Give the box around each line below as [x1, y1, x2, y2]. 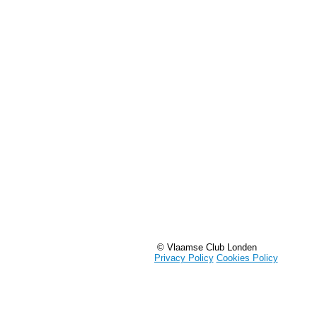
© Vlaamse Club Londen [156, 242, 257, 253]
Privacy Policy [154, 253, 214, 264]
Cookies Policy [216, 253, 278, 264]
